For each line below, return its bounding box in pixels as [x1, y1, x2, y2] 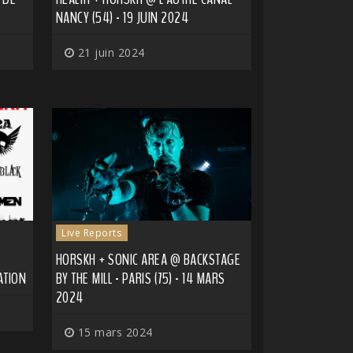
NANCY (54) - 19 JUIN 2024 [55, 7, 188, 29]
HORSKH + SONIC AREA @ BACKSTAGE [55, 248, 240, 270]
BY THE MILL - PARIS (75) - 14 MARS [55, 267, 225, 289]
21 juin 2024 [74, 45, 145, 61]
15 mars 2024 [74, 324, 153, 340]
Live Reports [61, 225, 122, 240]
